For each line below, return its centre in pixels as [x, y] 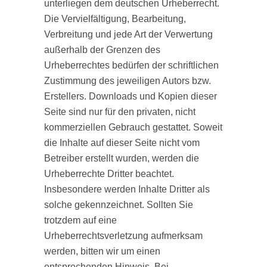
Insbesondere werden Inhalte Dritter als [127, 189]
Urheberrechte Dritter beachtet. [109, 174]
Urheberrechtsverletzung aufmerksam [123, 236]
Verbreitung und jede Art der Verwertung [128, 34]
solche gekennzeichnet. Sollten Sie [119, 205]
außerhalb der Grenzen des [102, 50]
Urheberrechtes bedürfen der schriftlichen [131, 65]
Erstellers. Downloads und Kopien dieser [131, 96]
